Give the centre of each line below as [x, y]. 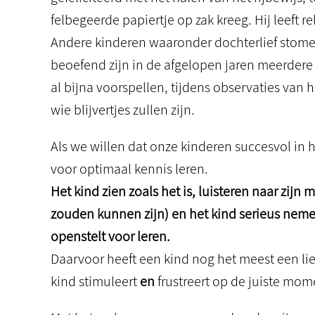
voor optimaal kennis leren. [129, 169]
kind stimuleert [95, 281]
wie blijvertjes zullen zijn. [123, 110]
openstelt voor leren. [110, 236]
